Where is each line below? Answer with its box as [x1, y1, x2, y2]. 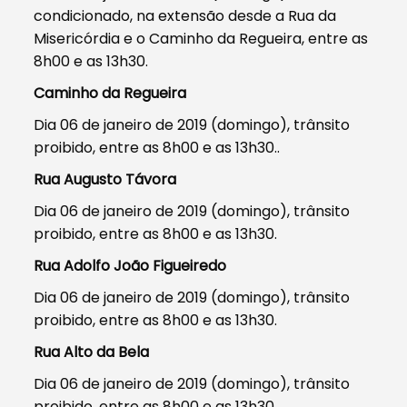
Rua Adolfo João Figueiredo [34, 254, 227, 276]
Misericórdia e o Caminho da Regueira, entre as [34, 27, 369, 49]
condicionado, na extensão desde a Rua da [34, 5, 337, 26]
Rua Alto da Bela [34, 341, 150, 362]
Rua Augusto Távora [34, 168, 177, 190]
